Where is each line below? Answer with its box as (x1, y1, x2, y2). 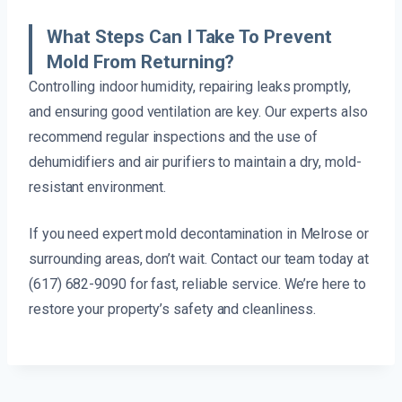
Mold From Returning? (47, 50, 235, 73)
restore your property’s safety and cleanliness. (29, 300, 317, 318)
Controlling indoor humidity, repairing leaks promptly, (29, 77, 351, 95)
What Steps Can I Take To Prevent (47, 25, 332, 48)
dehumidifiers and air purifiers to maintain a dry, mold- (29, 153, 362, 170)
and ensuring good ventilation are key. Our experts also (29, 102, 368, 120)
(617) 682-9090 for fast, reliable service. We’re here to (29, 275, 366, 293)
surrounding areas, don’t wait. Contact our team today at (29, 249, 369, 267)
